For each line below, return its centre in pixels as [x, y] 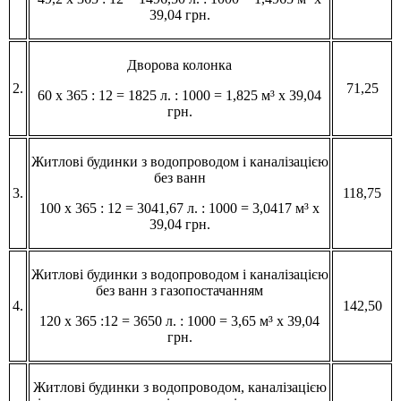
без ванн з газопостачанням [179, 290]
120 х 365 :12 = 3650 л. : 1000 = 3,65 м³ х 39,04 [179, 320]
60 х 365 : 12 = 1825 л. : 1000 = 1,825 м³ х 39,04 [179, 95]
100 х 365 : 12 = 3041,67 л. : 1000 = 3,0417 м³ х [179, 208]
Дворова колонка [179, 64]
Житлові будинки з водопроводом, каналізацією [179, 387]
